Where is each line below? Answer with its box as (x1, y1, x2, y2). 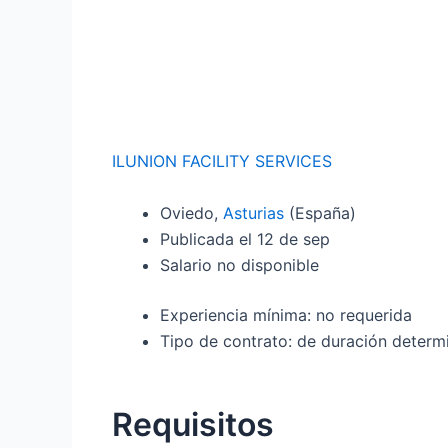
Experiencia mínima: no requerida (160, 304, 412, 325)
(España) (289, 202, 356, 223)
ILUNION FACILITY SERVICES (112, 151, 332, 171)
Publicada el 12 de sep (160, 228, 330, 249)
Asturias (223, 202, 284, 223)
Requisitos (112, 404, 274, 444)
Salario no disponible (160, 254, 319, 275)
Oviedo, (160, 202, 223, 223)
